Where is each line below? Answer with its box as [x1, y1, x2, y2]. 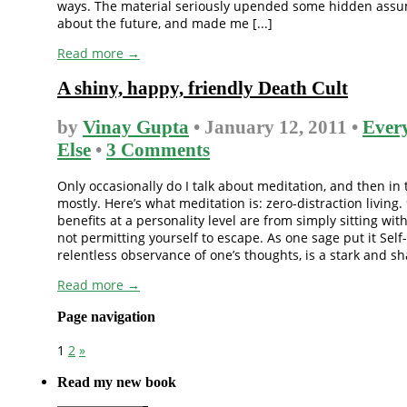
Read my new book [57, 373, 176, 392]
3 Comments [106, 138, 210, 161]
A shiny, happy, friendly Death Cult [57, 77, 348, 100]
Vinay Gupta [83, 115, 189, 138]
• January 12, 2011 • [189, 115, 362, 138]
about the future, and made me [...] [57, 14, 273, 32]
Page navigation [57, 308, 155, 326]
